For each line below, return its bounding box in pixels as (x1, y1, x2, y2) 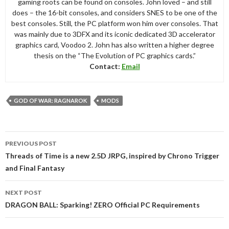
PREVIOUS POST (5, 139, 57, 147)
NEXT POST (5, 188, 42, 196)
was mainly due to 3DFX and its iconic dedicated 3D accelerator (14, 29, 215, 38)
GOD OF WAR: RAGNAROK (14, 97, 87, 104)
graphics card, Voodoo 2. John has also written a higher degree (15, 40, 214, 49)
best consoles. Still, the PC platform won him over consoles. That (11, 18, 218, 28)
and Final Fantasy (5, 163, 64, 172)
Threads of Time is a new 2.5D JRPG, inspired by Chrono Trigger (5, 151, 219, 160)
